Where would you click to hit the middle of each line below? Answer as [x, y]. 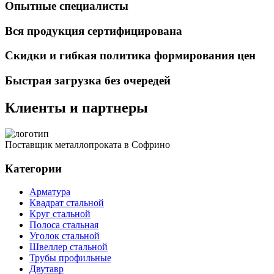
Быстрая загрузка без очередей [88, 80]
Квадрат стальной [67, 203]
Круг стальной [60, 214]
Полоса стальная [64, 225]
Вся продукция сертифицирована [94, 31]
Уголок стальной [65, 236]
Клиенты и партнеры [76, 107]
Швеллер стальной [68, 247]
